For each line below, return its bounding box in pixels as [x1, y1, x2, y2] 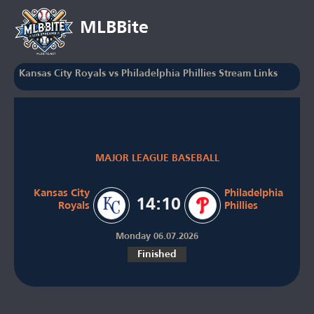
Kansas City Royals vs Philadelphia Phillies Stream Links [19, 69, 278, 79]
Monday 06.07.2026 [116, 231, 198, 241]
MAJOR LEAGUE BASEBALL [95, 153, 219, 163]
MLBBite [79, 20, 149, 37]
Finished [137, 249, 177, 259]
